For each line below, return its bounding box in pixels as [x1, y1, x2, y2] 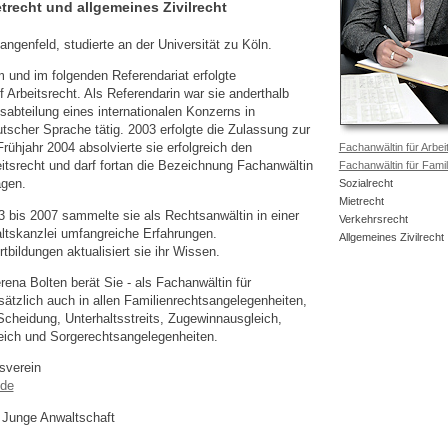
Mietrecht [338, 194, 384, 207]
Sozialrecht [338, 176, 393, 189]
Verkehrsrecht [338, 212, 408, 225]
